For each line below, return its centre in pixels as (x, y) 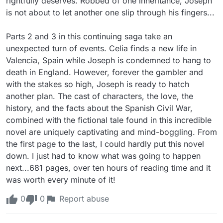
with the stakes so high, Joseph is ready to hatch (98, 84)
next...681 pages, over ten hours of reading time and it (108, 167)
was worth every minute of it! (61, 179)
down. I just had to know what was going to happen (103, 156)
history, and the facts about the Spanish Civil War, (99, 108)
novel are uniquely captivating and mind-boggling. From (111, 132)
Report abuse (83, 199)
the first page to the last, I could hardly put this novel (105, 144)
